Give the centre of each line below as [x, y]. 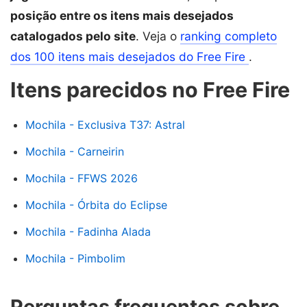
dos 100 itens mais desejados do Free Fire [130, 57]
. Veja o [158, 36]
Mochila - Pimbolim [75, 258]
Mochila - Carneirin [75, 151]
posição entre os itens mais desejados [122, 15]
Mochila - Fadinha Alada [88, 232]
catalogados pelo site [73, 36]
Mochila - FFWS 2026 [82, 178]
